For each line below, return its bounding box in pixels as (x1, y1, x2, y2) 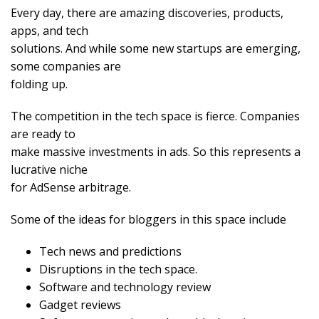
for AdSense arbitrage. (11, 179, 131, 196)
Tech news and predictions (39, 244, 182, 260)
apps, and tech (11, 23, 88, 39)
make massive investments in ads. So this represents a (11, 144, 300, 160)
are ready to (11, 126, 75, 142)
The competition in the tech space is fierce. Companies (11, 108, 300, 125)
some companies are (11, 58, 121, 75)
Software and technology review (39, 279, 211, 296)
